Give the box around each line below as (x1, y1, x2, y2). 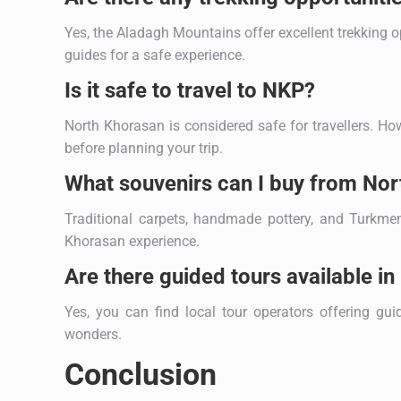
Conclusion (64, 355, 217, 392)
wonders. (64, 325, 122, 343)
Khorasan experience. (64, 232, 200, 250)
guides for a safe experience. (64, 46, 245, 64)
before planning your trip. (64, 139, 223, 157)
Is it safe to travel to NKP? (64, 77, 315, 103)
